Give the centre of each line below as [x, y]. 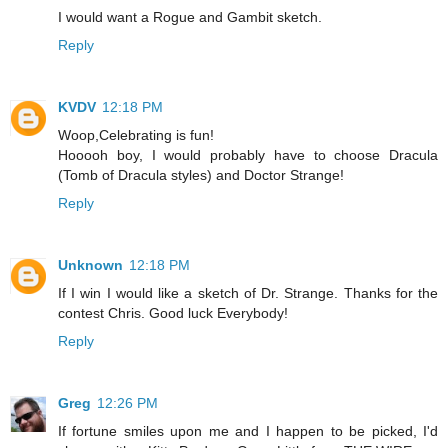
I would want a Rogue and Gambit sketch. [190, 16]
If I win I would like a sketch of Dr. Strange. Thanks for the [248, 292]
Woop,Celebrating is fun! [136, 134]
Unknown [90, 264]
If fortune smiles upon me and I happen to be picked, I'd [248, 430]
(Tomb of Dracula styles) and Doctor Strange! [201, 174]
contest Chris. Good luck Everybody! [173, 312]
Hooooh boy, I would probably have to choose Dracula [248, 154]
